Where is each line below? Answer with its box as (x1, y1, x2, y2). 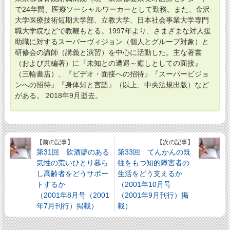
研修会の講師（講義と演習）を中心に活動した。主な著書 (14, 48, 202, 56)
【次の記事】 (156, 138, 194, 146)
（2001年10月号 (118, 180, 171, 188)
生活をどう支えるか (118, 169, 183, 178)
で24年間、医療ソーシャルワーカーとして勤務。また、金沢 (14, 5, 210, 13)
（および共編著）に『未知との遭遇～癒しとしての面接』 (14, 59, 202, 67)
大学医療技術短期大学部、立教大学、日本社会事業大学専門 (14, 15, 209, 24)
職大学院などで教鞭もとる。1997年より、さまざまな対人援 (14, 26, 211, 35)
